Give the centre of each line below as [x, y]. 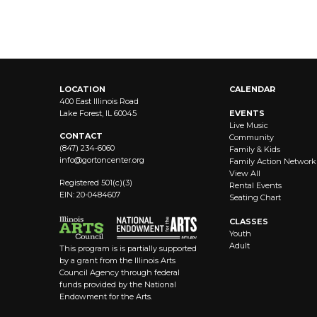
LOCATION [82, 89]
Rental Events [255, 185]
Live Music [249, 125]
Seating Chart [255, 197]
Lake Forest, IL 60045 [98, 113]
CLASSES [249, 221]
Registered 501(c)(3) [96, 183]
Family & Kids [255, 149]
